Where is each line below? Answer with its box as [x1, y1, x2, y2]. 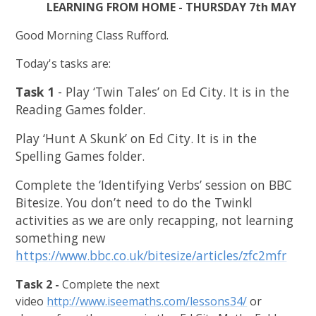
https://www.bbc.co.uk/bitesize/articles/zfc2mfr [16, 247, 287, 265]
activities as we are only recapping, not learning [16, 212, 294, 229]
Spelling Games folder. [16, 147, 145, 165]
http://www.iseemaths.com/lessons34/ [47, 293, 248, 310]
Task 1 [16, 83, 55, 101]
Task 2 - [16, 276, 63, 293]
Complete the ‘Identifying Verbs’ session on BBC [16, 176, 293, 194]
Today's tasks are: [16, 56, 111, 72]
